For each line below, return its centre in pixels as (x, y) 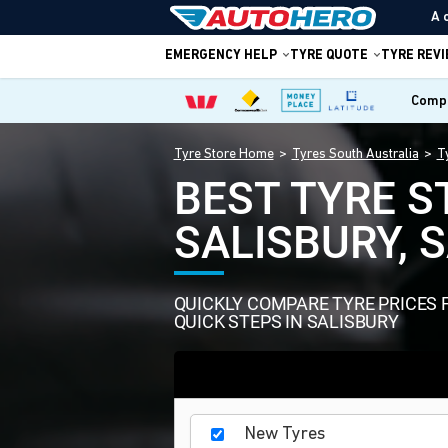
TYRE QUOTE (328, 55)
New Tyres (284, 434)
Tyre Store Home (223, 154)
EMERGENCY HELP (220, 55)
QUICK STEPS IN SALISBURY (286, 321)
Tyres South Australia (355, 154)
